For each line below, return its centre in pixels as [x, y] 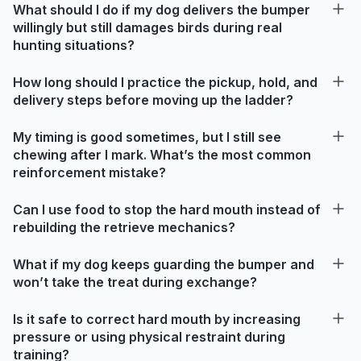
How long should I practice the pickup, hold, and [165, 82]
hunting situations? [74, 45]
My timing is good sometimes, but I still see [147, 137]
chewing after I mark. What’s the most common [162, 154]
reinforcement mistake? [89, 172]
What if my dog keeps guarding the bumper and [164, 264]
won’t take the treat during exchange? [135, 282]
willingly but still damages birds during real [147, 27]
